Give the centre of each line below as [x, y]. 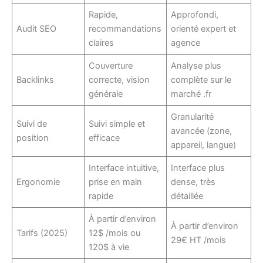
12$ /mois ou [115, 233]
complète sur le [201, 80]
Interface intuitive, [124, 168]
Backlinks [36, 80]
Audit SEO [37, 28]
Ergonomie [38, 182]
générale [106, 94]
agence [186, 43]
